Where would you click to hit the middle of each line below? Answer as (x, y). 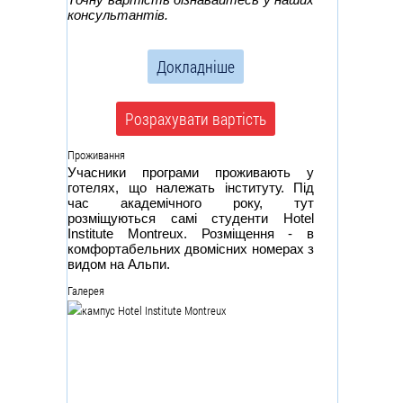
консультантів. (118, 15)
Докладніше (195, 67)
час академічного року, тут (191, 203)
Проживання (96, 155)
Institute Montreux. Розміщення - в (191, 234)
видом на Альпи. (119, 264)
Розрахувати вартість (195, 119)
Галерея (86, 291)
